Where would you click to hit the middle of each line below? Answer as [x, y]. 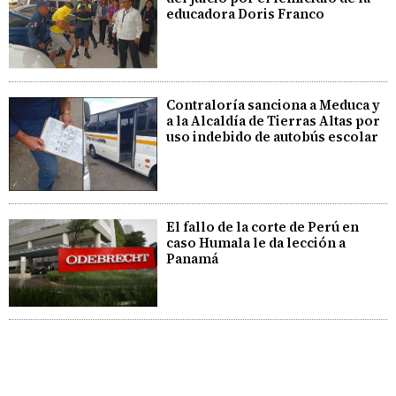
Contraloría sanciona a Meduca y [274, 104]
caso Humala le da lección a [256, 243]
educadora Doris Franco [246, 13]
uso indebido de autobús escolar [273, 136]
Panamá [193, 259]
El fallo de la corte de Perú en [263, 227]
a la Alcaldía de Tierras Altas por [274, 120]
